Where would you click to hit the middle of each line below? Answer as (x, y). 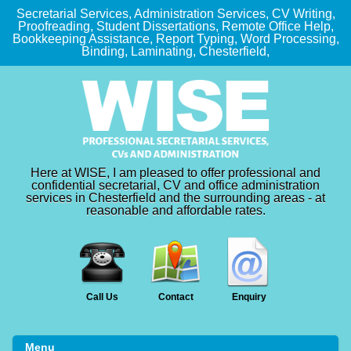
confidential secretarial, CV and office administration (175, 185)
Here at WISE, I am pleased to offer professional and (175, 173)
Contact (175, 297)
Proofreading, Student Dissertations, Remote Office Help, (175, 26)
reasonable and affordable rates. (175, 210)
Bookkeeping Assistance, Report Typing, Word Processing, (175, 39)
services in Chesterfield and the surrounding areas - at (175, 198)
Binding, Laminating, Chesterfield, (175, 51)
